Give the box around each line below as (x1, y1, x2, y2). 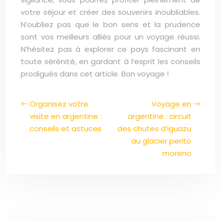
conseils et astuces (30, 123, 102, 134)
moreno (162, 148, 191, 158)
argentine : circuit (128, 111, 191, 121)
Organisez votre (30, 99, 88, 109)
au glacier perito (131, 136, 191, 146)
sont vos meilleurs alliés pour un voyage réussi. (21, 32, 200, 42)
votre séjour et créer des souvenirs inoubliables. (21, 7, 200, 17)
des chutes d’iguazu (117, 123, 191, 134)
